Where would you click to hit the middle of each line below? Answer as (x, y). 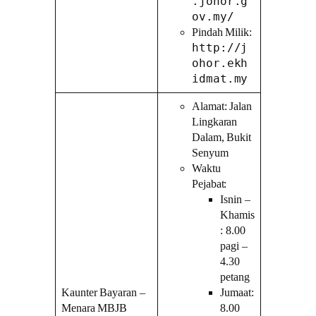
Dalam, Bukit (221, 137)
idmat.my (220, 78)
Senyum (210, 153)
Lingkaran (215, 122)
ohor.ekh (220, 63)
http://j (220, 47)
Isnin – (235, 199)
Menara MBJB (95, 308)
